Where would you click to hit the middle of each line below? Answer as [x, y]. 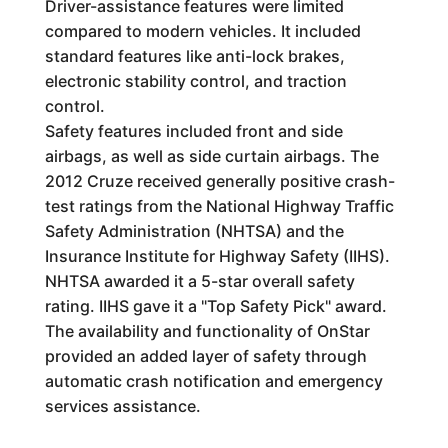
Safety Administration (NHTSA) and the [194, 231]
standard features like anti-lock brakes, [194, 56]
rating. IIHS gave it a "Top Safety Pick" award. [215, 306]
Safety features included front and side [193, 131]
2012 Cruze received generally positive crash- [219, 181]
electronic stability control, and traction [195, 81]
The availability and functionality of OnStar [207, 331]
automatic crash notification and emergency [213, 381]
